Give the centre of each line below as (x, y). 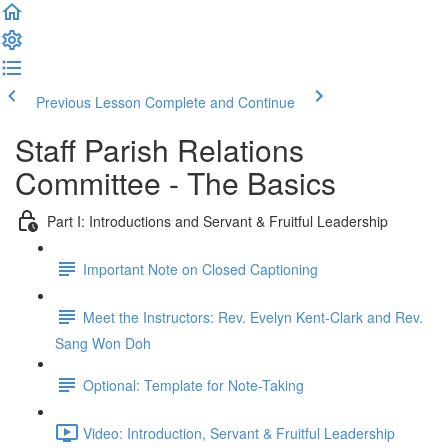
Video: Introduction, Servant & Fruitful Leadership (239, 432)
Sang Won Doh (103, 343)
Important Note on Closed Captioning (200, 268)
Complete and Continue (220, 102)
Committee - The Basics (175, 182)
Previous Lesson (88, 102)
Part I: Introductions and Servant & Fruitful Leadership (217, 220)
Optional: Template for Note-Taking (193, 384)
